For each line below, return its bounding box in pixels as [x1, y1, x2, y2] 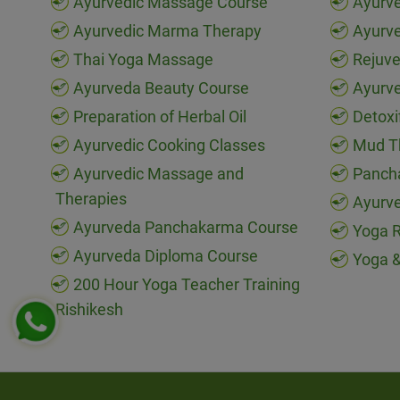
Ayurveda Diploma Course [73, 246, 258, 266]
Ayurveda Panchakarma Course [73, 218, 298, 237]
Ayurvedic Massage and [73, 164, 244, 184]
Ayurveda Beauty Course [73, 79, 249, 98]
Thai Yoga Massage [73, 50, 213, 70]
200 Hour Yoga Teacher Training [73, 275, 300, 295]
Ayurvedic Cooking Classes [73, 136, 265, 155]
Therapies [55, 189, 127, 209]
